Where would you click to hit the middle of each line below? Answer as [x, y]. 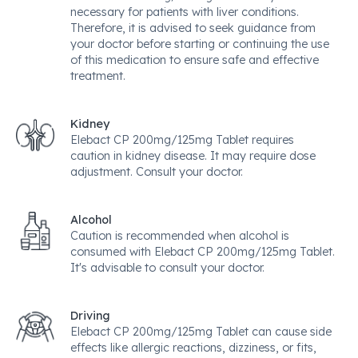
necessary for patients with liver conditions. [185, 12]
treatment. [98, 76]
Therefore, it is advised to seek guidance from [193, 28]
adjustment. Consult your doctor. [157, 172]
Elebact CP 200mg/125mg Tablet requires [182, 140]
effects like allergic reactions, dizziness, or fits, [193, 348]
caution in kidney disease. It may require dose [193, 156]
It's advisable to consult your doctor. [167, 268]
